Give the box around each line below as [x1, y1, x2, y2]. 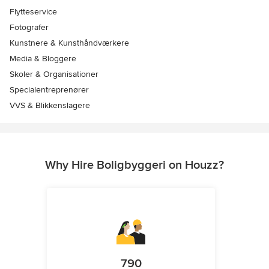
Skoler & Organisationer [10, 69, 98, 80]
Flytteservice [10, 7, 57, 17]
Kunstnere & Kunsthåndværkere [10, 38, 129, 49]
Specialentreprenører [10, 85, 89, 95]
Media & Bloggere [10, 53, 76, 64]
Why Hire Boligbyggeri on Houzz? [45, 158, 224, 173]
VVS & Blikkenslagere [10, 100, 90, 111]
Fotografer [10, 22, 49, 33]
